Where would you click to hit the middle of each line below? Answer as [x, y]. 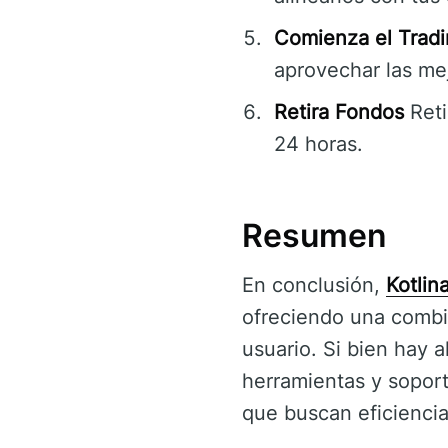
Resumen [314, 236]
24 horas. [318, 144]
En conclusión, [314, 284]
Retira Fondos [339, 112]
